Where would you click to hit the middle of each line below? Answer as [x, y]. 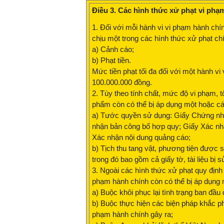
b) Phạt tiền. [111, 60]
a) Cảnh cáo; [113, 49]
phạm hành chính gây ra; [132, 214]
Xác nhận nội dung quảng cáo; [141, 137]
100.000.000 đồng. [122, 82]
